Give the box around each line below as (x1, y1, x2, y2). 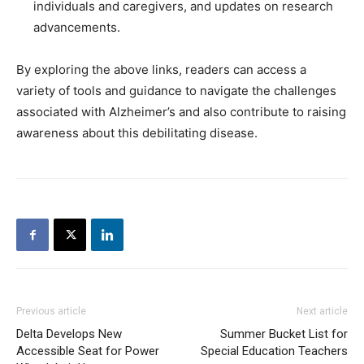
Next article (297, 305, 348, 318)
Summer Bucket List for (220, 327, 348, 342)
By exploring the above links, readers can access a (16, 62, 306, 78)
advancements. (33, 19, 120, 36)
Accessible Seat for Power (16, 344, 159, 359)
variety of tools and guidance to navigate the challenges (16, 83, 336, 99)
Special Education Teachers (201, 344, 348, 359)
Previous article (16, 305, 86, 318)
